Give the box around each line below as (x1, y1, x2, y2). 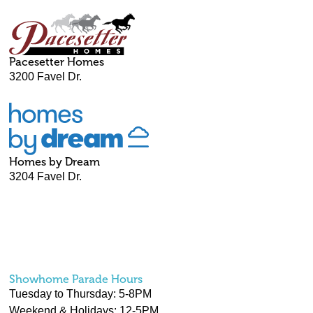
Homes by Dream (9, 155, 101, 169)
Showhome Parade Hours (9, 272, 143, 286)
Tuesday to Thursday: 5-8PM (9, 288, 152, 300)
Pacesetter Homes (9, 55, 105, 69)
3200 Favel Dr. (9, 71, 82, 83)
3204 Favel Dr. (9, 170, 82, 183)
